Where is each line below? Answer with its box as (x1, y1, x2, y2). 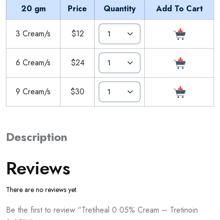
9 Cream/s (16, 85, 51, 97)
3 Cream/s (16, 27, 51, 39)
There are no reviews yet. (6, 184, 78, 194)
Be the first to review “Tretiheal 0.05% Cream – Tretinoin (6, 204, 198, 216)
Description (6, 128, 67, 145)
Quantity (104, 2, 136, 14)
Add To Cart (156, 2, 203, 14)
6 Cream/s (16, 56, 51, 68)
